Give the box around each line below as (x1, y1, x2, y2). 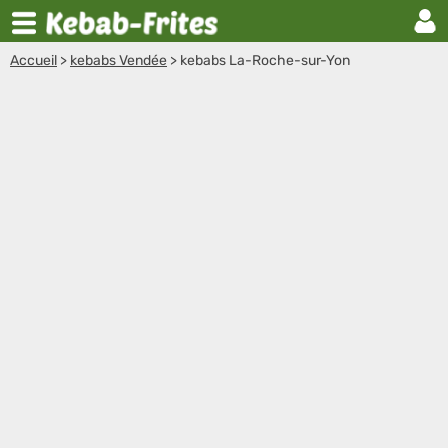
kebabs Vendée (70, 52, 167, 69)
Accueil (10, 52, 57, 69)
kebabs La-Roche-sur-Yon (180, 52, 350, 69)
